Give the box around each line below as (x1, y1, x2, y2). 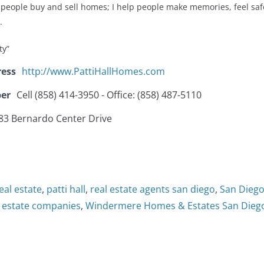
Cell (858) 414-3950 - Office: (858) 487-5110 (16, 88, 202, 102)
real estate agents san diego (90, 183, 215, 196)
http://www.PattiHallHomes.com (22, 65, 165, 78)
